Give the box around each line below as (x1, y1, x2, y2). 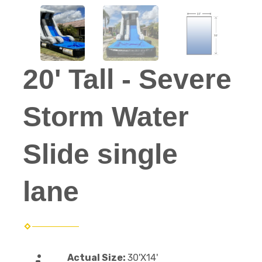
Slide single (23, 139, 178, 170)
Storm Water (23, 101, 189, 132)
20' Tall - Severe (23, 64, 232, 95)
